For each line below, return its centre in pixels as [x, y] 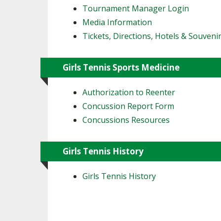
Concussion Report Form [128, 106]
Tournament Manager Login [136, 8]
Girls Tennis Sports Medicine [121, 67]
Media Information [117, 22]
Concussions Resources [126, 120]
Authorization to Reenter [129, 92]
